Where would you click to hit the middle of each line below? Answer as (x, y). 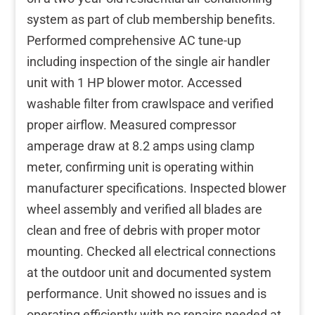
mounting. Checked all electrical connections (151, 251)
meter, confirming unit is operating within (140, 167)
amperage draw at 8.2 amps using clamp (141, 146)
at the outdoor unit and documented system (149, 272)
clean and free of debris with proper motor (143, 230)
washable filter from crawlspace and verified (150, 103)
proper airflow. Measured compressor (131, 124)
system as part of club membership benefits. (151, 19)
